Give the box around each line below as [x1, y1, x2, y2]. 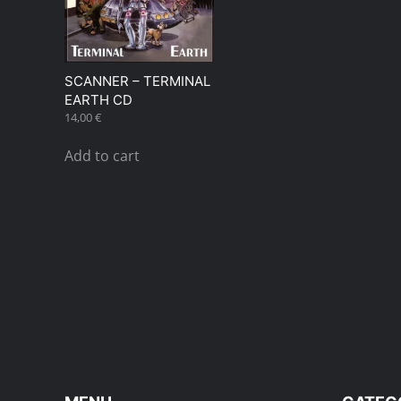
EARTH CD [64, 90, 132, 108]
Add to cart [64, 145, 140, 166]
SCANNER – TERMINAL [64, 72, 210, 90]
